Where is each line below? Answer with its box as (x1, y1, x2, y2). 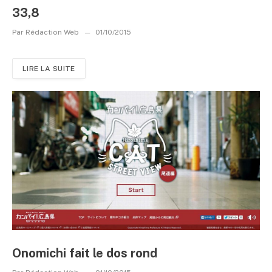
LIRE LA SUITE (22, 64, 75, 73)
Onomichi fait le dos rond (12, 246, 157, 260)
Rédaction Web (24, 27, 81, 36)
